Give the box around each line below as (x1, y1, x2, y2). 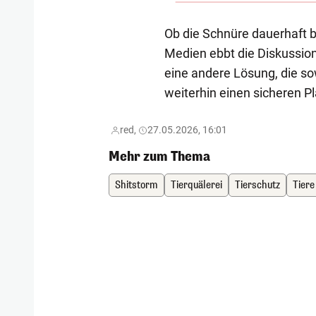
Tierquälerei (171, 178, 223, 192)
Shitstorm (115, 178, 159, 192)
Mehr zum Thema (109, 147, 211, 165)
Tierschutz (235, 178, 281, 192)
